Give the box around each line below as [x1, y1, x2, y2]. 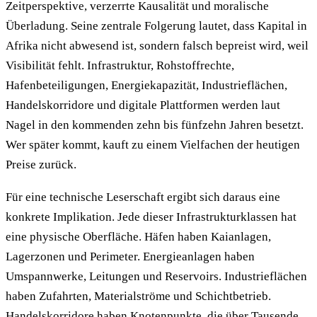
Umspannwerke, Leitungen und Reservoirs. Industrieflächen [6, 269, 307, 283]
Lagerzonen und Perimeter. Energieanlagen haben [6, 249, 255, 263]
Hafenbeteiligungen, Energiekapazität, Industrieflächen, [6, 78, 287, 92]
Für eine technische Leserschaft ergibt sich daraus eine [6, 190, 280, 204]
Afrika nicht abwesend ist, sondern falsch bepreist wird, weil [6, 38, 309, 52]
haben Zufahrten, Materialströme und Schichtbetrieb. [6, 289, 271, 303]
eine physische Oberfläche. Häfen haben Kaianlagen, [6, 229, 271, 243]
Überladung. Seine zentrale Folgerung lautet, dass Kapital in [6, 18, 307, 33]
